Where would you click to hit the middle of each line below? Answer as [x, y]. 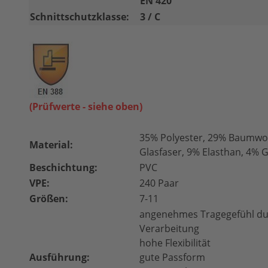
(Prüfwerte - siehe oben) [86, 106]
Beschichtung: [63, 167]
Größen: [49, 199]
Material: [51, 145]
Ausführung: [60, 257]
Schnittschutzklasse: [80, 17]
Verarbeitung [169, 229]
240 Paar [159, 183]
